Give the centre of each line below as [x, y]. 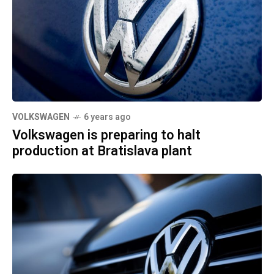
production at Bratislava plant [102, 151]
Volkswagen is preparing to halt [106, 135]
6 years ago [107, 117]
